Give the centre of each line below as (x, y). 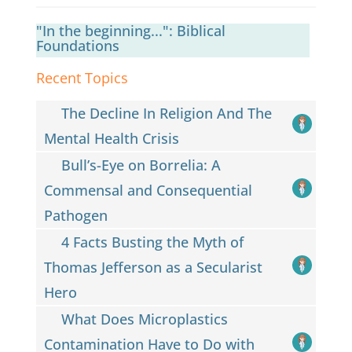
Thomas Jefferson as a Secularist (153, 267)
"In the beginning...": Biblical (130, 30)
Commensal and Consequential (148, 190)
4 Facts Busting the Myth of (153, 242)
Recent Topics (82, 77)
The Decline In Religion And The (167, 113)
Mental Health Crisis (111, 138)
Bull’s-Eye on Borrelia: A (141, 165)
